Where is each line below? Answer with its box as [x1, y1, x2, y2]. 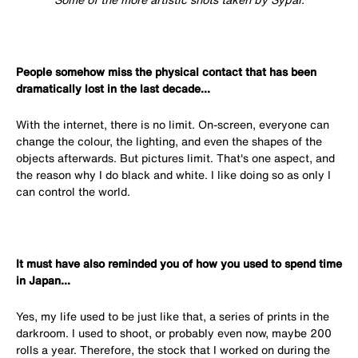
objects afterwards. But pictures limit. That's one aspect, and [16, 149, 335, 167]
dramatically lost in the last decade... [16, 80, 210, 97]
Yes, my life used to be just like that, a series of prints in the [16, 308, 329, 325]
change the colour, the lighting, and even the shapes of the [16, 133, 322, 150]
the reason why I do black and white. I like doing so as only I [16, 166, 331, 184]
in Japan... [16, 272, 70, 289]
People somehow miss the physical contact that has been [16, 63, 316, 81]
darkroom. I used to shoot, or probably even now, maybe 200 [16, 324, 332, 342]
